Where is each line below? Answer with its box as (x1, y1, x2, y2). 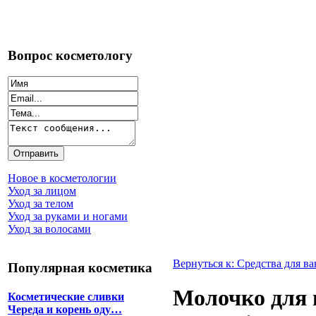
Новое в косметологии (8, 172, 116, 185)
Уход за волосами (8, 223, 91, 236)
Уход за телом (8, 197, 73, 210)
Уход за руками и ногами (8, 210, 128, 223)
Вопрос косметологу (8, 47, 133, 63)
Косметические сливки (8, 291, 124, 303)
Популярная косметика (8, 260, 152, 276)
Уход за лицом (8, 185, 76, 197)
